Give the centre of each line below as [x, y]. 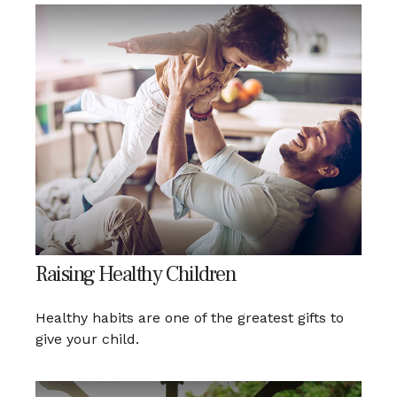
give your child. [87, 339]
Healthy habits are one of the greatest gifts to [190, 317]
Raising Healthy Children [136, 274]
